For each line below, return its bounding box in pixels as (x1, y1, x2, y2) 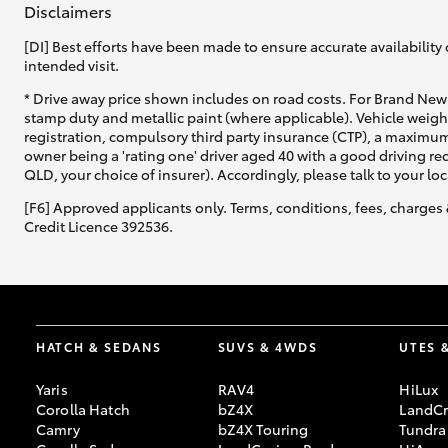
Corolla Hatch (36, 398, 130, 419)
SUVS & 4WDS (217, 337, 318, 355)
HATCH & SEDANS (36, 337, 162, 355)
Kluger (169, 331, 213, 352)
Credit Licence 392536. (24, 215, 173, 236)
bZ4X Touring (217, 418, 309, 439)
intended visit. (24, 54, 119, 75)
